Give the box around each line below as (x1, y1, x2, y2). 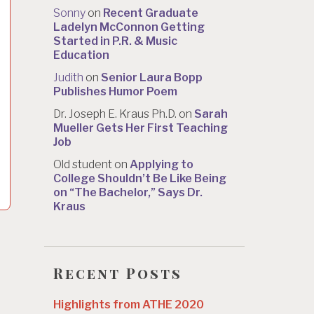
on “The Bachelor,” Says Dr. (53, 186, 203, 200)
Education (53, 48, 109, 62)
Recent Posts (53, 264, 182, 283)
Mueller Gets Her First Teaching (53, 121, 228, 135)
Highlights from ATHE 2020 (53, 297, 204, 311)
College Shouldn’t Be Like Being (53, 172, 226, 186)
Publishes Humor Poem (53, 85, 177, 99)
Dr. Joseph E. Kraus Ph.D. (53, 107, 177, 121)
